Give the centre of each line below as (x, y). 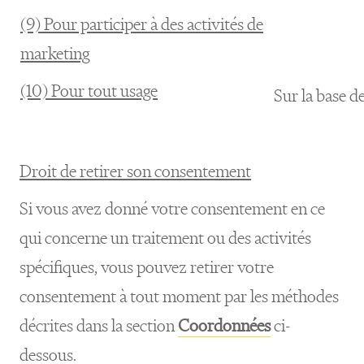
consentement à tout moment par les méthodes (179, 296)
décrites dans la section (99, 325)
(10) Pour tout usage (89, 91)
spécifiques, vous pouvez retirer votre (147, 267)
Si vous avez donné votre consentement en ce (172, 208)
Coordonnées (224, 325)
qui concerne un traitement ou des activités (165, 238)
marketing (55, 53)
